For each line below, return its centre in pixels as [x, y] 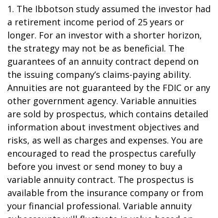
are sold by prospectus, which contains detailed [108, 114]
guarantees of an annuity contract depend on [103, 61]
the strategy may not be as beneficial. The [96, 48]
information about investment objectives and [103, 127]
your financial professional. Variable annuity [100, 206]
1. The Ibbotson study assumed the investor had [109, 9]
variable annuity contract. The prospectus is [100, 180]
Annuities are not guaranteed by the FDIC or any [109, 88]
